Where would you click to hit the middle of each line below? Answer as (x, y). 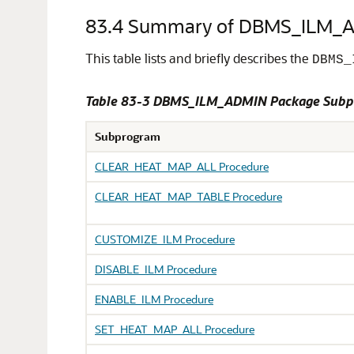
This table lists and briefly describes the (199, 58)
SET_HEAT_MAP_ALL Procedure (175, 329)
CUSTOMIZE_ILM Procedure (165, 239)
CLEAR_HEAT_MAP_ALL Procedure (182, 166)
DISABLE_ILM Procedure (156, 269)
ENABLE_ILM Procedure (154, 299)
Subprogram (128, 136)
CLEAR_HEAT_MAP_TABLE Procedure (188, 196)
